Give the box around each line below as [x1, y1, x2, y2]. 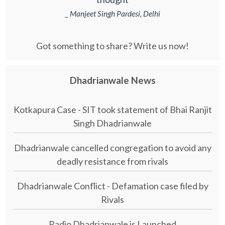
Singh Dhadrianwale [73, 118, 152, 129]
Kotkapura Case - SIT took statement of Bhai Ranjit [13, 104, 212, 116]
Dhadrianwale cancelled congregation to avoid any [14, 142, 211, 154]
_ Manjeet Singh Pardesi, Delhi [65, 9, 160, 19]
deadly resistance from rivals [57, 156, 168, 167]
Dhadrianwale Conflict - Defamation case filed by [17, 180, 208, 192]
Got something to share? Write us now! [36, 40, 189, 51]
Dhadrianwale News [69, 74, 156, 86]
